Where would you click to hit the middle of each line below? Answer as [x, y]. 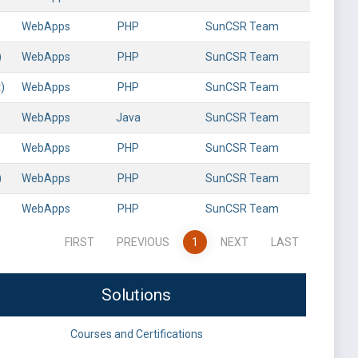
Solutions [136, 295]
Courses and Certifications [136, 334]
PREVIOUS [143, 242]
